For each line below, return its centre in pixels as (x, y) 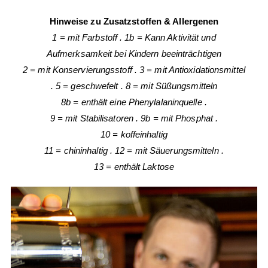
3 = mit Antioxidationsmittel (192, 70)
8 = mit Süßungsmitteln (171, 86)
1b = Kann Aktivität (162, 37)
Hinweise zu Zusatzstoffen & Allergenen (134, 21)
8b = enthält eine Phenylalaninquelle (132, 102)
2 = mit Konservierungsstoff (77, 70)
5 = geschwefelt (87, 86)
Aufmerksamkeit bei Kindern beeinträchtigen (134, 54)
